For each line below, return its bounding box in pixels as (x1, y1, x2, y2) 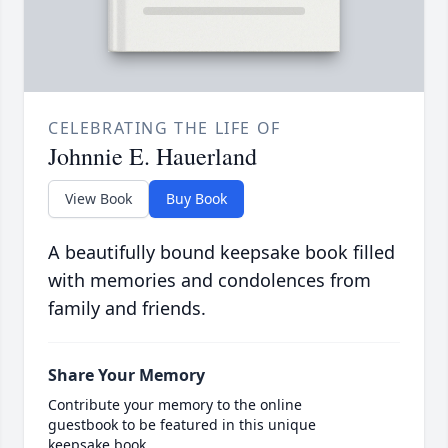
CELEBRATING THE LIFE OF (48, 117, 281, 140)
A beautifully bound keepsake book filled (48, 240, 395, 265)
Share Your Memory (48, 364, 205, 387)
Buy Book (166, 189, 227, 209)
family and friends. (48, 296, 206, 321)
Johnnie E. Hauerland (48, 140, 257, 173)
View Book (65, 189, 132, 209)
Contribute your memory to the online (48, 395, 302, 415)
